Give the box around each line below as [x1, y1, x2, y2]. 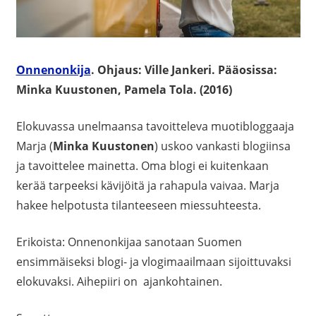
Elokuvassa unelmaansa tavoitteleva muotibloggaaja [16, 119, 294, 135]
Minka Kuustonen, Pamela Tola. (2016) [16, 82, 232, 98]
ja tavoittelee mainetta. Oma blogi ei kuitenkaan [16, 158, 269, 174]
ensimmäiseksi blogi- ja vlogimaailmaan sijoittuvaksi [16, 254, 291, 270]
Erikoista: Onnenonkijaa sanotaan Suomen [16, 234, 242, 250]
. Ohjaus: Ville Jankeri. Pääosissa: [90, 62, 277, 78]
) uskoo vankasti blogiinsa [154, 138, 291, 154]
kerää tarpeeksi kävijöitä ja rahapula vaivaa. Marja [16, 178, 279, 194]
